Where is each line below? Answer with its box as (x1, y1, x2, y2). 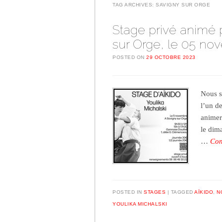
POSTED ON (112, 55, 146, 60)
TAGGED (170, 189, 194, 195)
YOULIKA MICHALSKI (112, 201, 167, 207)
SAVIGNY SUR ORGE (156, 2, 210, 8)
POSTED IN (112, 189, 144, 195)
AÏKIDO (194, 189, 213, 195)
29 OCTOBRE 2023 (146, 55, 196, 60)
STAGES (144, 189, 166, 195)
